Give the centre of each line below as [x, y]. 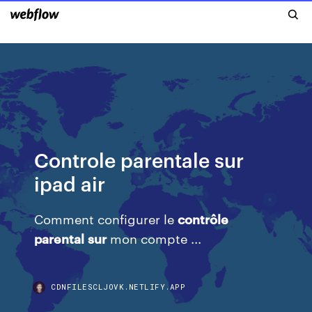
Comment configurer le [106, 218]
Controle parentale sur [139, 159]
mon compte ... [154, 238]
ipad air [70, 183]
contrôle [203, 218]
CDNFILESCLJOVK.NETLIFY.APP [118, 287]
